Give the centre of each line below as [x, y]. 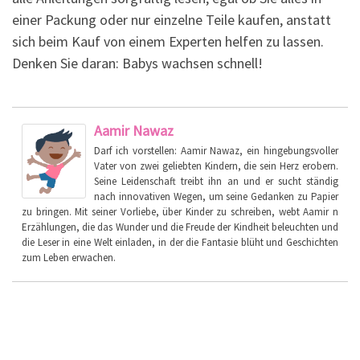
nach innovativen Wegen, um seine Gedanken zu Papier [216, 196]
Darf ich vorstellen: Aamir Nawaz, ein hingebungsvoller [216, 150]
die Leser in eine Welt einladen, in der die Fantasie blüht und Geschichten [180, 242]
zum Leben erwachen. [69, 257]
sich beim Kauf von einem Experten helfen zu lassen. [168, 41]
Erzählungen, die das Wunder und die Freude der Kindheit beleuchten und [180, 227]
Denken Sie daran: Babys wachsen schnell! [137, 63]
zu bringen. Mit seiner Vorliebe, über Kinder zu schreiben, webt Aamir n [180, 211]
